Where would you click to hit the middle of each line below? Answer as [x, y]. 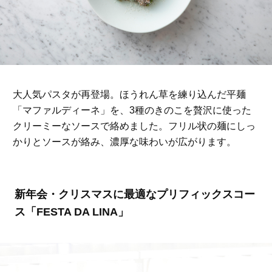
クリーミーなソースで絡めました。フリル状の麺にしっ [134, 126]
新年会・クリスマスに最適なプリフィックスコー [134, 195]
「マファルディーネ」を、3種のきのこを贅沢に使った [132, 110]
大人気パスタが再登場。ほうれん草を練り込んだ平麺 [129, 94]
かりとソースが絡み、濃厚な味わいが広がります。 [124, 141]
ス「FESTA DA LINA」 [71, 212]
